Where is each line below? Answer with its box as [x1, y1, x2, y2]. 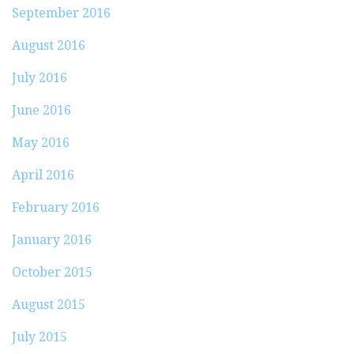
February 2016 [12, 200, 100, 216]
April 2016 [12, 168, 74, 183]
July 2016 [12, 70, 67, 86]
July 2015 [12, 330, 67, 345]
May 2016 [12, 135, 70, 151]
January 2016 [12, 232, 92, 248]
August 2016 [12, 38, 85, 54]
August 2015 [12, 297, 85, 313]
